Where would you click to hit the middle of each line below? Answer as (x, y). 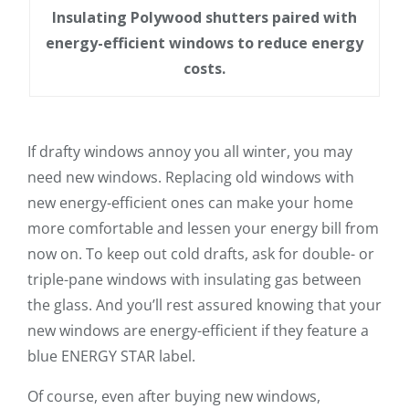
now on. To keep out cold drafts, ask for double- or (201, 253)
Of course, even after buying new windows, (174, 396)
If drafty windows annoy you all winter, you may (190, 151)
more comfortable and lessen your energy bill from (203, 228)
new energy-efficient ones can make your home (190, 202)
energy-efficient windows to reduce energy (204, 42)
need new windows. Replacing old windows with (191, 177)
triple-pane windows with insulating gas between (194, 279)
